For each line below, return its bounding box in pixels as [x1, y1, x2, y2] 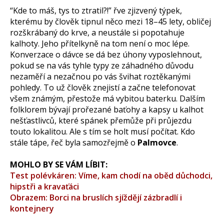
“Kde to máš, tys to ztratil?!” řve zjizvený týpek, [10, 4, 182, 16]
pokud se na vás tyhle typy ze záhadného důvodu [10, 59, 193, 71]
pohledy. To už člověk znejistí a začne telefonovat [10, 81, 195, 93]
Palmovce [137, 136, 176, 148]
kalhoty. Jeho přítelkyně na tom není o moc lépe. [10, 37, 189, 49]
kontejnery [10, 202, 54, 214]
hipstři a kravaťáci [10, 180, 79, 192]
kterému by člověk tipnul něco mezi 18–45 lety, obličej [10, 15, 211, 27]
